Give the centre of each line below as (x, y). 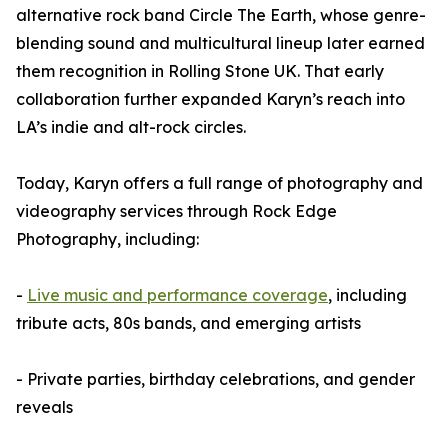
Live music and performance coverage (177, 295)
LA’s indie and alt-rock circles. (131, 127)
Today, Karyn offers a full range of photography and (219, 183)
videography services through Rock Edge (176, 211)
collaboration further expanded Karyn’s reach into (210, 99)
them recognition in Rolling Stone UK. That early (200, 71)
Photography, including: (107, 239)
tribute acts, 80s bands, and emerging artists (188, 323)
